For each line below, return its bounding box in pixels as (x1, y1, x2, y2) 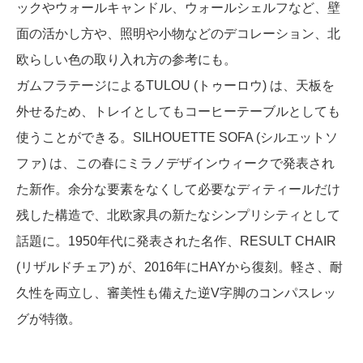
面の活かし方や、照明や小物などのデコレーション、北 (16, 26, 340, 41)
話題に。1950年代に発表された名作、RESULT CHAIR (16, 233, 336, 248)
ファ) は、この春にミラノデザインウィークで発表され (16, 156, 335, 170)
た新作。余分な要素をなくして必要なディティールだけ (16, 181, 340, 196)
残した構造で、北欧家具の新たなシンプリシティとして (16, 207, 340, 222)
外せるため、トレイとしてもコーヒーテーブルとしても (16, 104, 340, 118)
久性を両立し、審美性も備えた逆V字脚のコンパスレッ (16, 285, 336, 300)
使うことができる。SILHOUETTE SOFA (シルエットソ (16, 130, 338, 144)
